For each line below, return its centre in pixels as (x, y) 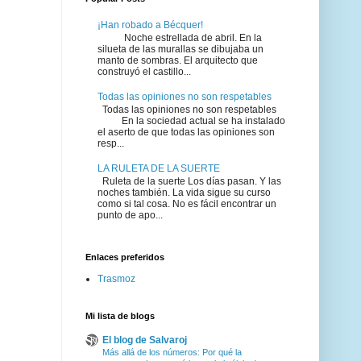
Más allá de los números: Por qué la (172, 352)
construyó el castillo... (144, 71)
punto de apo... (130, 216)
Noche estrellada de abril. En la (180, 37)
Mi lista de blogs (120, 315)
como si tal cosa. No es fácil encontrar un (187, 204)
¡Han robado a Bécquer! (150, 25)
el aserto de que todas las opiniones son (186, 133)
